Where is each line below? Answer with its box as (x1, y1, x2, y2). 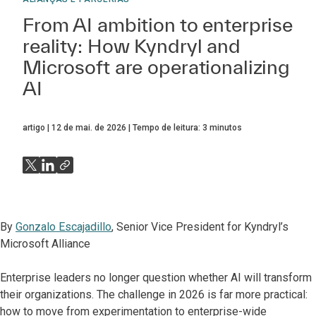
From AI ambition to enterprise (23, 13, 293, 35)
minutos (207, 123, 242, 133)
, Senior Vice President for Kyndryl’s (111, 220, 288, 233)
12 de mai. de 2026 (51, 123, 126, 133)
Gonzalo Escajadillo (16, 220, 111, 233)
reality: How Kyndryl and (23, 35, 241, 56)
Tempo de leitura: (133, 123, 202, 133)
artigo (23, 123, 45, 133)
